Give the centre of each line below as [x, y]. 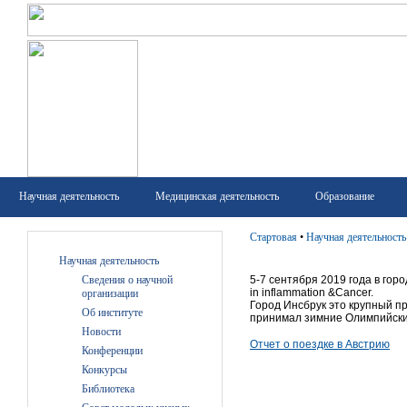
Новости [101, 332]
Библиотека [108, 389]
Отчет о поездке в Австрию [320, 344]
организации [110, 293]
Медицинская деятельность [217, 196]
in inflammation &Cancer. [312, 293]
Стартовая [273, 237]
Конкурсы [104, 370]
